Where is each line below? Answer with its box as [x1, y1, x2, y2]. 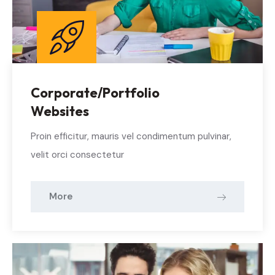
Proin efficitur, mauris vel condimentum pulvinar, [31, 130, 231, 142]
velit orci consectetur [31, 148, 124, 161]
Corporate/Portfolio [31, 83, 160, 101]
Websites [31, 102, 89, 120]
